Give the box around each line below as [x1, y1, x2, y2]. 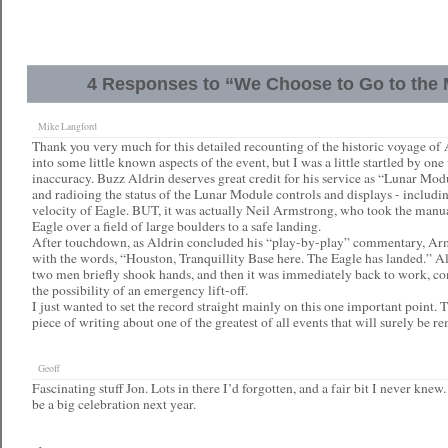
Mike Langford [32, 120, 97, 133]
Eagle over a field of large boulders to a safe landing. [32, 217, 321, 235]
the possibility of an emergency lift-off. [32, 281, 248, 299]
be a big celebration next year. [32, 395, 196, 413]
